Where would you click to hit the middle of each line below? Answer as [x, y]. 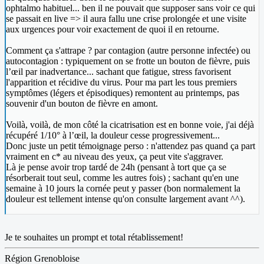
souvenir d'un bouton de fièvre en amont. [82, 104]
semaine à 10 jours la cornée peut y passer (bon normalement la [123, 189]
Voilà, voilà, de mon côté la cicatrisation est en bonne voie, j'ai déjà [130, 125]
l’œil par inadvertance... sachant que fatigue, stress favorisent [118, 72]
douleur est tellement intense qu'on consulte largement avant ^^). [126, 199]
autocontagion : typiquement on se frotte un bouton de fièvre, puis [128, 61]
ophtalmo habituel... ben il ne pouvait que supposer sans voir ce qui [131, 8]
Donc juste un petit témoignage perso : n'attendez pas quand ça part [131, 146]
